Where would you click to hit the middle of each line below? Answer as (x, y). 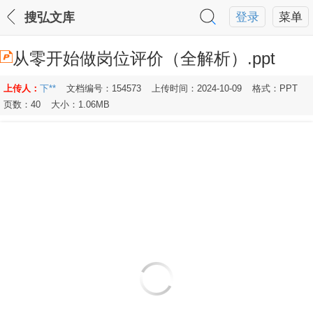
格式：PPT (275, 88)
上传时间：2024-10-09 (197, 88)
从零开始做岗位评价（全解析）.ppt (144, 58)
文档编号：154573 (104, 88)
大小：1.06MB (80, 104)
